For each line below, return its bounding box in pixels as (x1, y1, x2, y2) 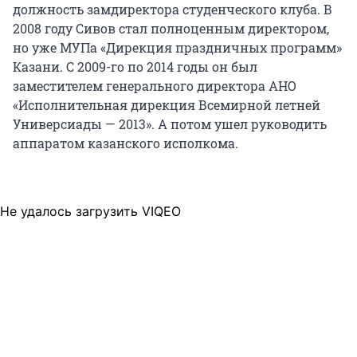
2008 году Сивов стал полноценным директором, (13, 20, 329, 37)
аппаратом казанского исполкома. (13, 135, 238, 152)
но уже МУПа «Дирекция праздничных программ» (13, 39, 342, 57)
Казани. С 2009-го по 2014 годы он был (13, 58, 257, 76)
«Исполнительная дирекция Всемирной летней (13, 96, 320, 114)
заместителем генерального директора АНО (13, 77, 296, 95)
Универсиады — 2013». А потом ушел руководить (13, 116, 327, 133)
